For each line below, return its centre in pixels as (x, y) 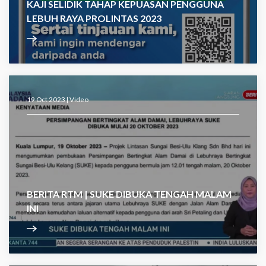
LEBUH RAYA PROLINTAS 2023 (94, 18)
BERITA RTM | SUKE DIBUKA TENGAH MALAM (129, 194)
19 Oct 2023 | (48, 99)
